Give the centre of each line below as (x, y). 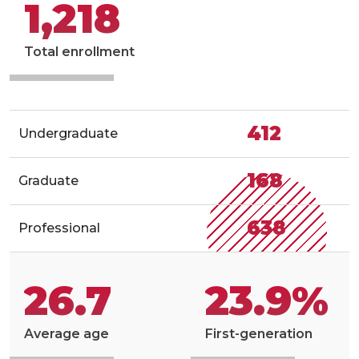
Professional (59, 228)
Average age (67, 333)
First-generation (259, 333)
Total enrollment (79, 51)
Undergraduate (68, 133)
